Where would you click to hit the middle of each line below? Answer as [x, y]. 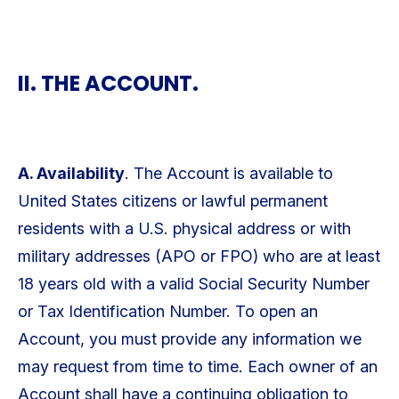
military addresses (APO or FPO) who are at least [199, 256]
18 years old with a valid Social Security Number [193, 283]
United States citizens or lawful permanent [172, 200]
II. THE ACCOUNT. [108, 84]
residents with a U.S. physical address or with [184, 228]
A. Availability [71, 173]
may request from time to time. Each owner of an [197, 366]
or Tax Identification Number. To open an [167, 311]
